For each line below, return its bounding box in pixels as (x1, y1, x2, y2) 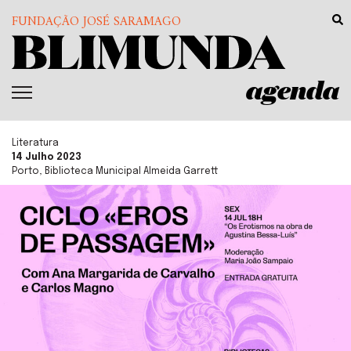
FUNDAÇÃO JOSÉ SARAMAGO (12, 11, 181, 33)
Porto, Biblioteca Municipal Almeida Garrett (12, 167, 218, 177)
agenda (246, 72, 339, 108)
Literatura (12, 139, 59, 149)
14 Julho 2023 (12, 153, 81, 163)
